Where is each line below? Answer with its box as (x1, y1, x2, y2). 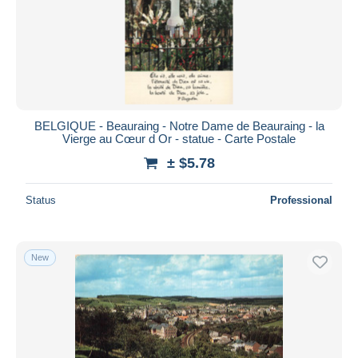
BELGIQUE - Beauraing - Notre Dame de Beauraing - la (34, 118, 324, 133)
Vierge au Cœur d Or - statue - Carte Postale (62, 131, 296, 145)
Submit (161, 19, 197, 34)
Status (26, 193, 56, 206)
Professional (270, 193, 332, 206)
